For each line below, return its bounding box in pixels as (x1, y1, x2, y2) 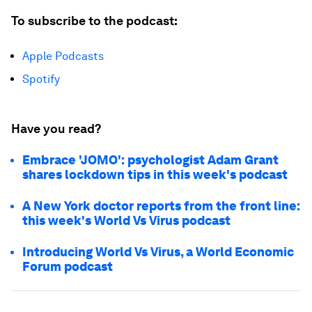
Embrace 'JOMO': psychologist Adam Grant (22, 153, 279, 167)
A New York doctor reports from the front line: (22, 198, 300, 213)
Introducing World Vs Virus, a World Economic (22, 244, 294, 259)
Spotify (22, 72, 60, 86)
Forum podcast (22, 259, 113, 274)
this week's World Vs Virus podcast (22, 213, 231, 228)
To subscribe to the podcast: (11, 13, 178, 28)
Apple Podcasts (22, 49, 104, 63)
